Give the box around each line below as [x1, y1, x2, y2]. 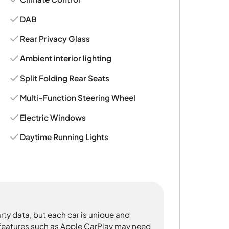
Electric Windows [20, 112, 86, 122]
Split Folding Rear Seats [20, 73, 110, 83]
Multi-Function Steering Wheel [20, 93, 136, 103]
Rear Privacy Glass [20, 34, 90, 44]
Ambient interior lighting [20, 53, 112, 63]
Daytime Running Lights [20, 132, 109, 142]
